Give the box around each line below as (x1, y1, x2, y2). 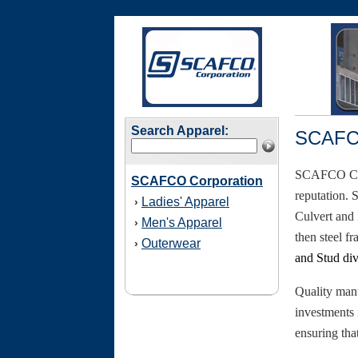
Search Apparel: (131, 124, 229, 137)
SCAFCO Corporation (131, 174, 263, 188)
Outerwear (141, 237, 201, 250)
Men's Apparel (141, 216, 222, 229)
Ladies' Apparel (141, 195, 229, 209)
